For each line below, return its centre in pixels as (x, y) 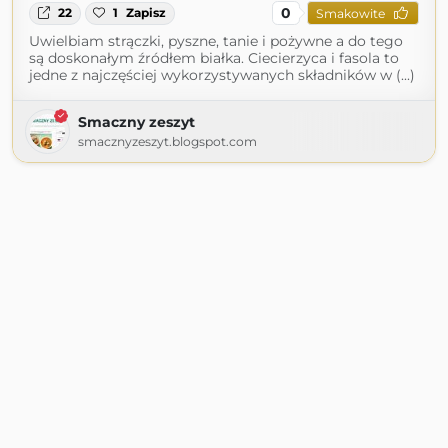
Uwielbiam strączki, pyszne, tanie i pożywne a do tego (216, 41)
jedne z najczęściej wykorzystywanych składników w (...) (222, 75)
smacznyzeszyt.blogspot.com (167, 142)
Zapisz (146, 13)
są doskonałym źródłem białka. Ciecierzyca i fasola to (214, 58)
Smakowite (350, 13)
